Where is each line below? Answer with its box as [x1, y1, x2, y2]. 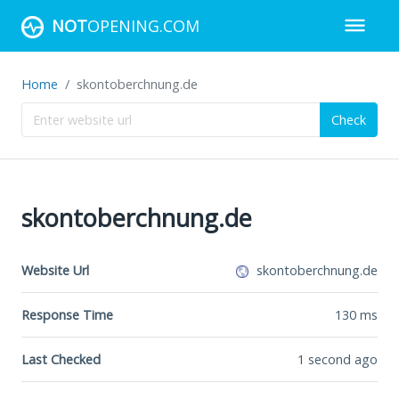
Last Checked [21, 350, 101, 368]
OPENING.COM [87, 14, 199, 37]
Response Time [21, 305, 113, 323]
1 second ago [297, 350, 378, 368]
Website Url [21, 261, 89, 279]
